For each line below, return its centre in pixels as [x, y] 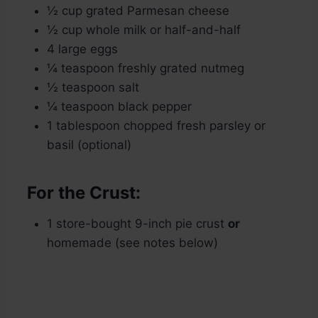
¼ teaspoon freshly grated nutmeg [146, 68]
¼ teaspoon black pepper [119, 107]
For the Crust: [82, 193]
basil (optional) [89, 145]
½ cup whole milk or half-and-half [144, 30]
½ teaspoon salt [93, 88]
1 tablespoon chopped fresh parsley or [156, 126]
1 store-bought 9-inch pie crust [137, 224]
